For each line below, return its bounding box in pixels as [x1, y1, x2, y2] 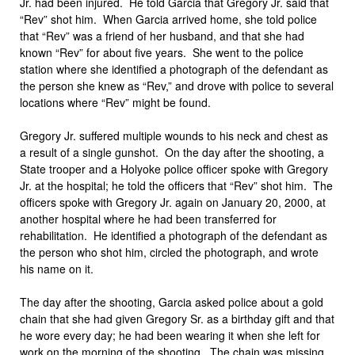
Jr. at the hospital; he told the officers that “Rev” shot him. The [20, 177, 333, 193]
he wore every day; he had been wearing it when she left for [20, 327, 320, 343]
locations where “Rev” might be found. [20, 94, 211, 110]
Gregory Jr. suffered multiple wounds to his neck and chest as [20, 128, 328, 143]
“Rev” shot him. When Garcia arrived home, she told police [20, 11, 317, 27]
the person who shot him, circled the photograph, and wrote [20, 244, 319, 260]
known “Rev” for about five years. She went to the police [20, 44, 303, 60]
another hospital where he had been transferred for [20, 211, 277, 227]
